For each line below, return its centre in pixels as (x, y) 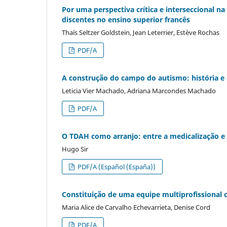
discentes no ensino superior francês (126, 20)
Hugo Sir (75, 149)
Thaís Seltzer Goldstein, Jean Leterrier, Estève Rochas (141, 33)
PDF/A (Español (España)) (116, 167)
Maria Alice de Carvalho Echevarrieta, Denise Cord (136, 207)
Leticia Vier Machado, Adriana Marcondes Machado (139, 91)
